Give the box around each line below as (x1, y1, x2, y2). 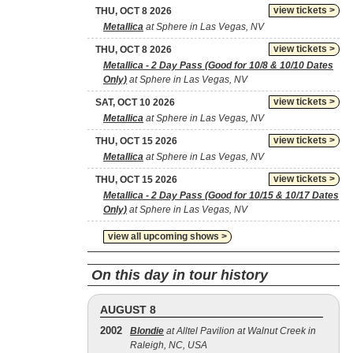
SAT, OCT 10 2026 (95, 97, 175, 108)
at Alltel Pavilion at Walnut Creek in (164, 325, 316, 336)
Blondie (130, 325, 164, 336)
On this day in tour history (91, 267, 268, 283)
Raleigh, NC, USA (130, 340, 207, 351)
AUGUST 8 (100, 303, 156, 316)
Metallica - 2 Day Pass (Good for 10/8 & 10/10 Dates (103, 60, 333, 71)
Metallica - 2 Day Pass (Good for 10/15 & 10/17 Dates (103, 190, 339, 201)
